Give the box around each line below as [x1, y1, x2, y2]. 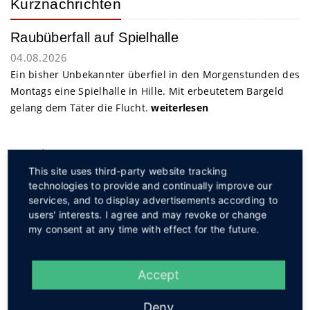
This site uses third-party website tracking [28, 165, 227, 177]
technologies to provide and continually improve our [28, 179, 272, 192]
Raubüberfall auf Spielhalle [10, 30, 179, 45]
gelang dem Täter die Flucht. [10, 101, 152, 114]
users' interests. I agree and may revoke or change [28, 208, 267, 221]
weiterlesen [151, 101, 208, 114]
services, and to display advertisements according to [28, 194, 278, 206]
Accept [138, 267, 179, 282]
